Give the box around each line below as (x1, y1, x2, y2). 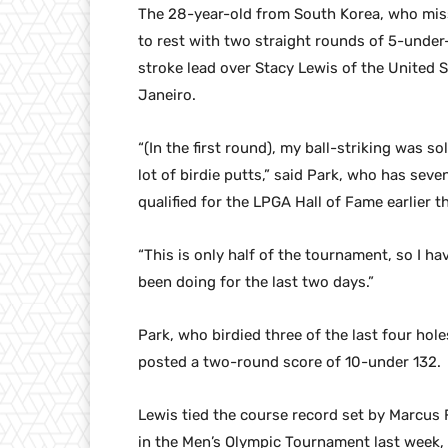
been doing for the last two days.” (138, 273, 374, 292)
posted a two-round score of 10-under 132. (138, 353, 441, 372)
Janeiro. (138, 86, 196, 105)
